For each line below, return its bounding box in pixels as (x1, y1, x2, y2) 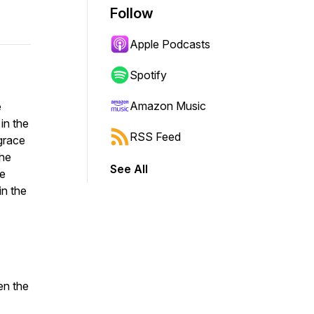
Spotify (130, 68, 167, 82)
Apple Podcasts (130, 37, 210, 51)
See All (110, 162, 148, 176)
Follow (110, 5, 153, 22)
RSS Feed (130, 130, 181, 144)
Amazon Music (130, 99, 206, 113)
